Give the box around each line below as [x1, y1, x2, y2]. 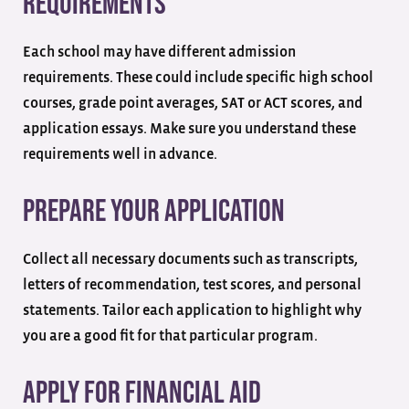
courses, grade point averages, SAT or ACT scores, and [23, 95, 362, 110]
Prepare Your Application [23, 192, 285, 230]
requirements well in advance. [23, 146, 220, 162]
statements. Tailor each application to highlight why [23, 302, 362, 318]
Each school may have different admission [23, 44, 296, 59]
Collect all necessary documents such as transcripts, [23, 251, 358, 267]
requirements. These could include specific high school [23, 69, 373, 85]
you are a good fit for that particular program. [23, 328, 320, 343]
